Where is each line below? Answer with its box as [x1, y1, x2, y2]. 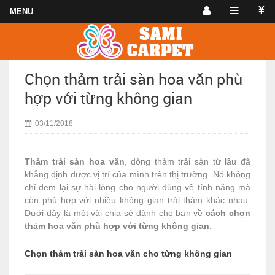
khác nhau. [203, 195, 251, 205]
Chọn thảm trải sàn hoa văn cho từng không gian [25, 249, 232, 258]
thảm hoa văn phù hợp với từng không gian [25, 221, 209, 231]
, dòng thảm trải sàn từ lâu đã [124, 157, 251, 166]
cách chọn [206, 208, 251, 218]
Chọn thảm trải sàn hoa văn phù [25, 69, 242, 89]
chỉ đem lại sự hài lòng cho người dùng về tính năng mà [25, 182, 250, 192]
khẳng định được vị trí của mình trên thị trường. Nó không [25, 169, 250, 179]
